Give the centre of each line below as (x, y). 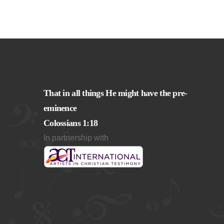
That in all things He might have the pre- (115, 93)
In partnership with (76, 138)
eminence (60, 108)
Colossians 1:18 (71, 123)
